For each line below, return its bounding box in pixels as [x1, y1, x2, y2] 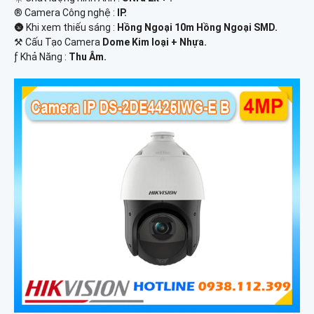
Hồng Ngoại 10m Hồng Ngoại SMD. [117, 22, 278, 33]
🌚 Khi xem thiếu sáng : [14, 22, 117, 33]
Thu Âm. [69, 51, 107, 62]
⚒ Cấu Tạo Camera [14, 36, 102, 48]
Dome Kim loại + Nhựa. [102, 36, 207, 48]
